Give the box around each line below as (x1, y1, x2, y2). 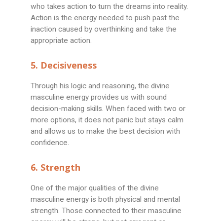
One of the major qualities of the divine (31, 184, 159, 193)
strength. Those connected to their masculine (31, 206, 182, 216)
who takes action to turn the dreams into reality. (31, 2, 188, 11)
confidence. (31, 138, 72, 147)
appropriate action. (31, 36, 94, 45)
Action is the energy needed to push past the (31, 13, 180, 23)
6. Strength (31, 161, 81, 174)
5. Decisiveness (31, 59, 97, 72)
